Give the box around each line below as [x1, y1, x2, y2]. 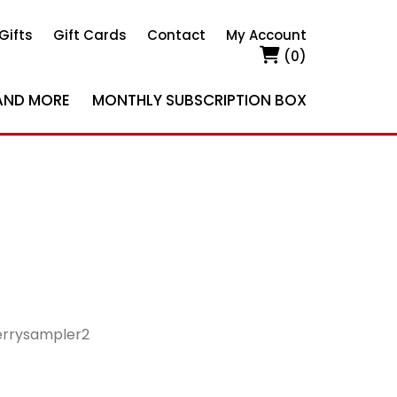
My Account [226, 26, 307, 44]
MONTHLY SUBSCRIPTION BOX [92, 90, 307, 111]
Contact [147, 26, 206, 44]
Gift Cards [53, 26, 127, 44]
